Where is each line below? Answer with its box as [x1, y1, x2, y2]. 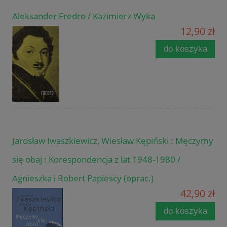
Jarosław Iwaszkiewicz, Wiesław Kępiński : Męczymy [12, 135, 213, 147]
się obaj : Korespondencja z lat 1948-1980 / [12, 154, 180, 166]
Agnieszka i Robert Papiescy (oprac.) [12, 172, 154, 184]
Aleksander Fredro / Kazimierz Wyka [12, 10, 155, 22]
